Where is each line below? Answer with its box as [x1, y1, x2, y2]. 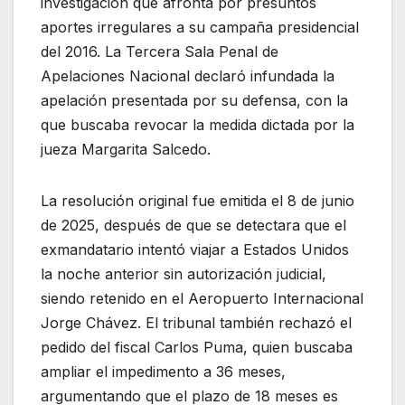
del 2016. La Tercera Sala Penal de [41, 42, 278, 61]
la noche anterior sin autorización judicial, [41, 265, 326, 284]
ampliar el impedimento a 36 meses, [41, 363, 286, 381]
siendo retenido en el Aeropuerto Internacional [41, 289, 363, 308]
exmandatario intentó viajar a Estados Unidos [41, 240, 349, 259]
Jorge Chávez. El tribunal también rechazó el [41, 314, 352, 333]
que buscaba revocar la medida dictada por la [41, 116, 354, 135]
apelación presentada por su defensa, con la [41, 91, 348, 110]
